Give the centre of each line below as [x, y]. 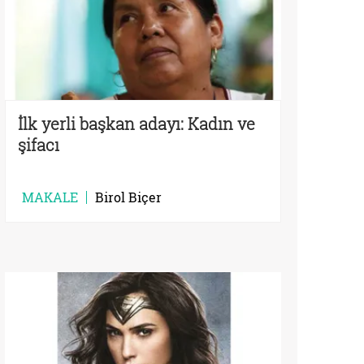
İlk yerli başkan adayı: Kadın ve [136, 124]
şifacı [39, 145]
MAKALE [50, 197]
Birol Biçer [128, 197]
